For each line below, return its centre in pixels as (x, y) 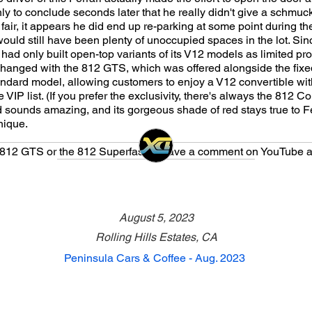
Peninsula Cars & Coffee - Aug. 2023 (155, 258)
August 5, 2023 (156, 218)
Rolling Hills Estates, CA (156, 237)
